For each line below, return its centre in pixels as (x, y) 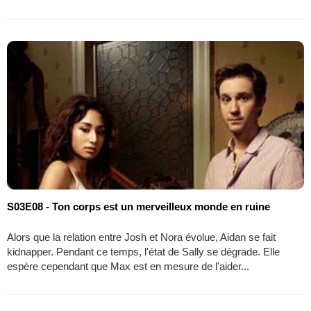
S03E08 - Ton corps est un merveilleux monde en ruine (138, 206)
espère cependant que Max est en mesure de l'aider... (128, 266)
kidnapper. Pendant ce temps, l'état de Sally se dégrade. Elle (143, 251)
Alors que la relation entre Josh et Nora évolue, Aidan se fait (141, 237)
